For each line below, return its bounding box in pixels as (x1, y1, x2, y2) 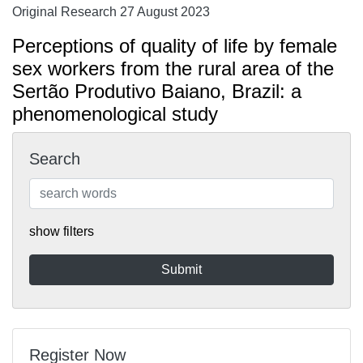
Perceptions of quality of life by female (12, 35, 337, 57)
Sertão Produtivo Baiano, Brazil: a (12, 80, 301, 102)
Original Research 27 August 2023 (12, 5, 210, 19)
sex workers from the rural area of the (12, 58, 334, 79)
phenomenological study (12, 103, 218, 125)
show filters (29, 224, 94, 238)
